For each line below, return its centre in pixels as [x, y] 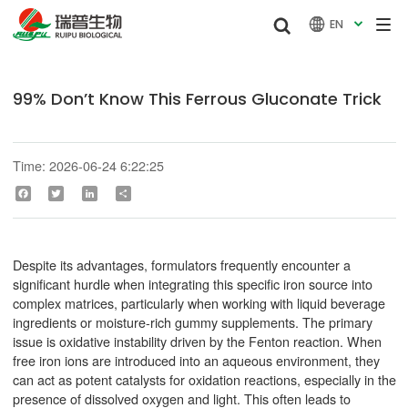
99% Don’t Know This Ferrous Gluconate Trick [197, 99]
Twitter [79, 193]
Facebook [52, 193]
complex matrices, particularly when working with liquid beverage [199, 303]
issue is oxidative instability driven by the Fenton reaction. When [197, 342]
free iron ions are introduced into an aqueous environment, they [196, 361]
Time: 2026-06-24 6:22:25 [88, 166]
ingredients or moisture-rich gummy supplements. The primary [192, 322]
